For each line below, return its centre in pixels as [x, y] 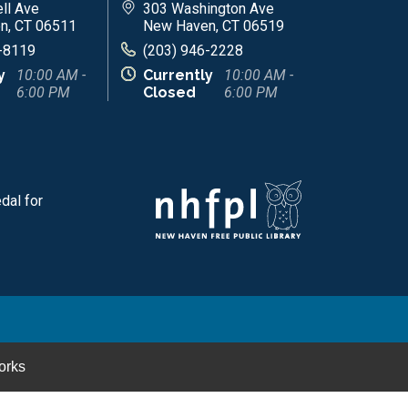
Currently [178, 75]
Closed [169, 92]
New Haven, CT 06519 [214, 25]
